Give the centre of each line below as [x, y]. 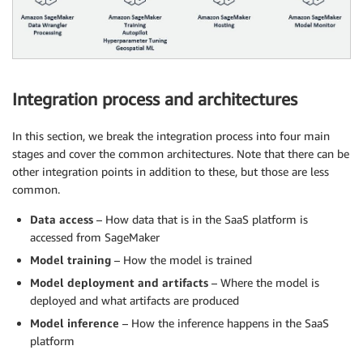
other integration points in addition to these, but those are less [171, 171]
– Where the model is [264, 282]
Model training [70, 259]
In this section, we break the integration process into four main [171, 135]
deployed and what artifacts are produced [135, 300]
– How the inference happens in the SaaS [224, 322]
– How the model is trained [181, 259]
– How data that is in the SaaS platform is [201, 219]
